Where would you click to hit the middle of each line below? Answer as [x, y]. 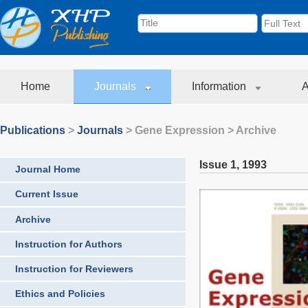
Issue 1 [218, 164]
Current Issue [47, 194]
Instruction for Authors [69, 244]
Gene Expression [180, 131]
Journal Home [48, 169]
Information [220, 86]
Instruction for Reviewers [74, 268]
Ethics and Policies [60, 294]
